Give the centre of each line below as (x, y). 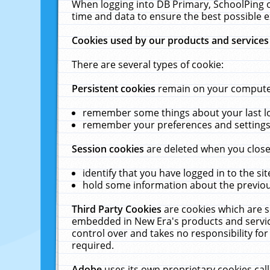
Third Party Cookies (118, 209)
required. (93, 245)
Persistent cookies (115, 89)
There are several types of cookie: (148, 64)
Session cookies (109, 149)
